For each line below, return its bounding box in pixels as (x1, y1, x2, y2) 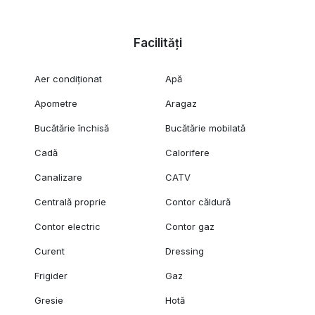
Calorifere (165, 147, 210, 159)
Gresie (34, 295, 63, 307)
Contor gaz (165, 221, 215, 233)
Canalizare (34, 172, 82, 184)
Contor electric (34, 221, 101, 233)
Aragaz (165, 98, 198, 110)
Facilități (133, 36, 182, 51)
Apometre (34, 98, 77, 110)
